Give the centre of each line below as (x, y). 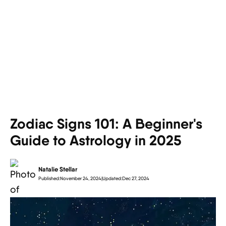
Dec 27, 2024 (136, 178)
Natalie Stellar (58, 169)
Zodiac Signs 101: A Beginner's (106, 124)
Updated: (112, 178)
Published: (49, 178)
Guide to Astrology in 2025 (96, 140)
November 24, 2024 (81, 178)
